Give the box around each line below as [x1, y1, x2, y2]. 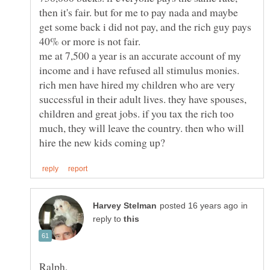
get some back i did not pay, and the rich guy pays [39, 19, 251, 34]
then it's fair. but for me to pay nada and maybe [39, 4, 238, 19]
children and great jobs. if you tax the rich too [39, 105, 234, 121]
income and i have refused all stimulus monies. [39, 62, 239, 77]
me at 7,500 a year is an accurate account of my [39, 48, 241, 63]
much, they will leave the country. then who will [39, 120, 244, 135]
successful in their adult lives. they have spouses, [39, 91, 246, 106]
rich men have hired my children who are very [39, 77, 239, 92]
